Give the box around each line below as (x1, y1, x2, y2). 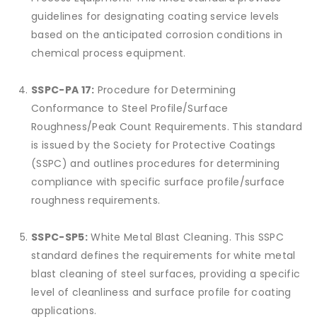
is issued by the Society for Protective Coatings (31, 138, 276, 153)
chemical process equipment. (31, 46, 186, 61)
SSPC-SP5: (31, 230, 88, 245)
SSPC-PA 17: (31, 83, 95, 98)
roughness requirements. (31, 193, 161, 208)
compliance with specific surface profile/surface (31, 175, 285, 190)
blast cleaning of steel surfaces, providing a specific (31, 267, 301, 282)
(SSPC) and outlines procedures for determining (31, 156, 280, 171)
